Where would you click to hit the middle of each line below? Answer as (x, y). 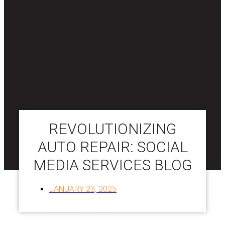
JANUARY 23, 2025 (83, 189)
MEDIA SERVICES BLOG (113, 165)
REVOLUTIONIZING (113, 129)
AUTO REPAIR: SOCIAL (113, 147)
